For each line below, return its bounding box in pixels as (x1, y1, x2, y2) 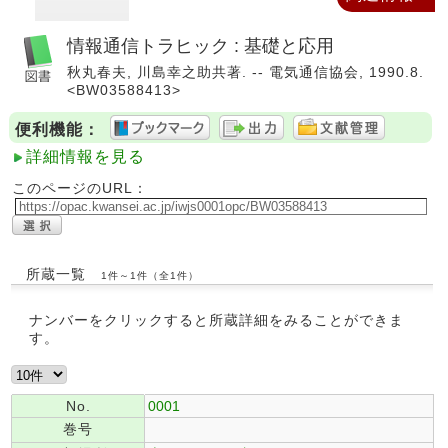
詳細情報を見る (26, 148, 145, 165)
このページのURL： (12, 180, 148, 196)
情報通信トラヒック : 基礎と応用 (67, 35, 334, 56)
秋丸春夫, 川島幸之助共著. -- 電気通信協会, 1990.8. (67, 64, 424, 80)
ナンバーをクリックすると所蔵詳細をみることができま (29, 312, 404, 328)
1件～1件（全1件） (100, 270, 199, 281)
